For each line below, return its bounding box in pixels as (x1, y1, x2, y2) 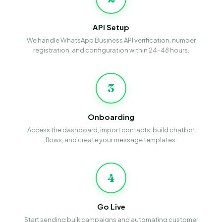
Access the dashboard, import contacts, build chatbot (27, 125, 195, 134)
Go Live (97, 202, 125, 211)
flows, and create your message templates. (45, 135, 177, 144)
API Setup (93, 22, 129, 32)
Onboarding (88, 112, 134, 121)
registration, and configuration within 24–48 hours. (33, 46, 189, 54)
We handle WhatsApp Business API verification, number (26, 36, 196, 44)
